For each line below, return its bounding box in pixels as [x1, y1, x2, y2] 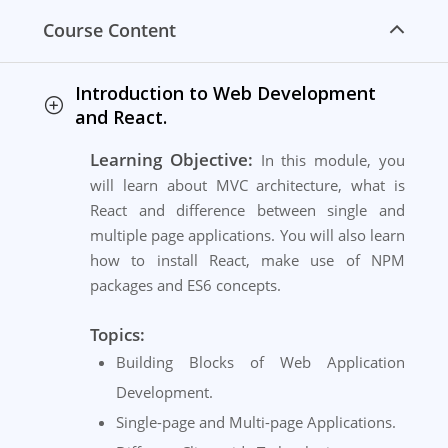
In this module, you [252, 150, 406, 171]
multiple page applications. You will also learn [90, 225, 405, 246]
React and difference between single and [90, 200, 405, 221]
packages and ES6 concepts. [90, 275, 281, 296]
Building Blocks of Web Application [115, 352, 405, 373]
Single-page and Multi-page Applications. [115, 412, 396, 433]
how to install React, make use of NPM [90, 250, 405, 271]
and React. [75, 105, 167, 130]
